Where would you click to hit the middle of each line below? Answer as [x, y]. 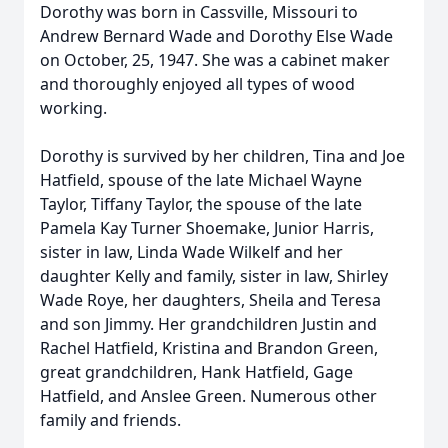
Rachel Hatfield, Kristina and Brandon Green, [209, 348]
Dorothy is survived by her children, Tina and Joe [222, 156]
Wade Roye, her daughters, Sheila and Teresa [210, 300]
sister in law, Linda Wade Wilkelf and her [191, 252]
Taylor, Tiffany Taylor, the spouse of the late [201, 204]
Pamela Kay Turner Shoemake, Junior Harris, [207, 228]
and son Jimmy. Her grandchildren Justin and [208, 324]
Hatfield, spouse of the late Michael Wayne [201, 180]
